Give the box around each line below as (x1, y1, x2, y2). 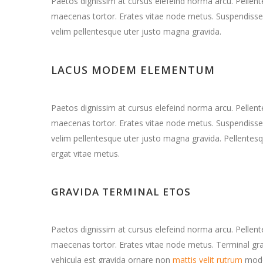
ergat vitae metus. (51, 148, 120, 159)
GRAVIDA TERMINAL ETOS (51, 185, 191, 198)
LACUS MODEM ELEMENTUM (51, 63, 215, 77)
